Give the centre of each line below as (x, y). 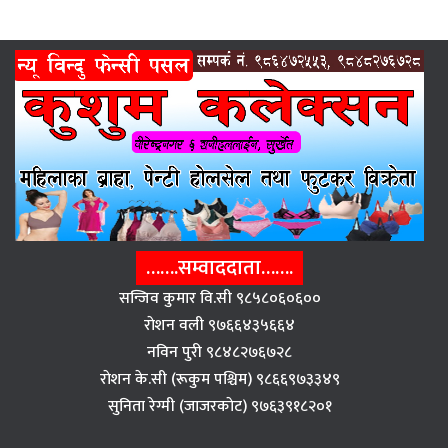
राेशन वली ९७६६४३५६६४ (219, 325)
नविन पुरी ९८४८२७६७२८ (219, 352)
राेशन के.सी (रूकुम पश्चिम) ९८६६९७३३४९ (219, 379)
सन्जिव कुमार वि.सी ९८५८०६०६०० (219, 298)
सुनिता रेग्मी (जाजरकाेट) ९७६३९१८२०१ (219, 406)
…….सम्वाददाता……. (219, 267)
